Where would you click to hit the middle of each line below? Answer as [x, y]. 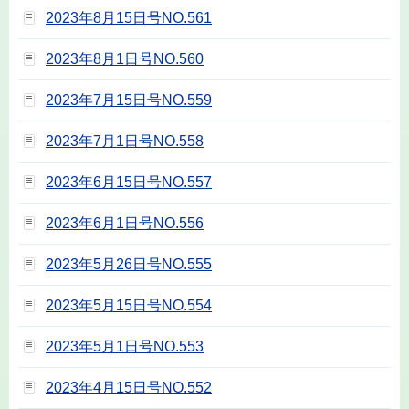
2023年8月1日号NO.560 [125, 58]
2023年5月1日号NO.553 [125, 346]
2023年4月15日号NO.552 [129, 387]
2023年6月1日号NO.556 [125, 223]
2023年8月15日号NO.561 [129, 17]
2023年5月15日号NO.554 [129, 305]
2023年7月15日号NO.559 [129, 100]
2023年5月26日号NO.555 [129, 264]
